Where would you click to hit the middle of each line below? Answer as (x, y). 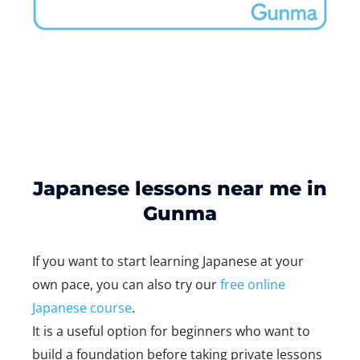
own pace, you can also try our (125, 285)
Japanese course (82, 308)
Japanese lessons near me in (180, 189)
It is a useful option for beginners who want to (171, 331)
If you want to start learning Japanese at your (168, 262)
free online (251, 285)
